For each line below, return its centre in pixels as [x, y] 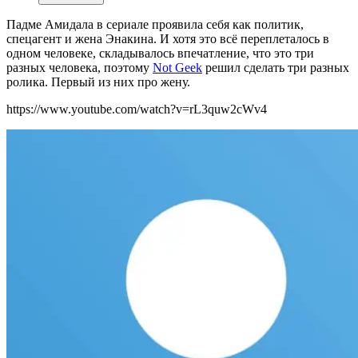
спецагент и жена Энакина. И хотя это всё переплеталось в [168, 39]
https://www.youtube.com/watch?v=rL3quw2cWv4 [137, 109]
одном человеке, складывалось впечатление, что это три [160, 54]
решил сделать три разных [276, 68]
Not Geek [177, 68]
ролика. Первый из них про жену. [98, 82]
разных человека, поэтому [80, 68]
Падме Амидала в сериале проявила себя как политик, [155, 25]
